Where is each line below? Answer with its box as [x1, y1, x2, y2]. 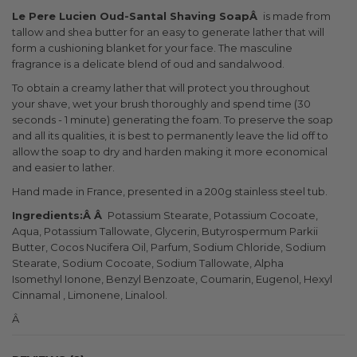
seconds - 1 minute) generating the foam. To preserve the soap [12, 113, 333, 126]
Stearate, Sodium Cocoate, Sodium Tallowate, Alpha [12, 257, 284, 269]
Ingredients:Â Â [12, 209, 105, 222]
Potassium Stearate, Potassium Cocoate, [105, 209, 318, 222]
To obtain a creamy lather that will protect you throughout [12, 81, 310, 94]
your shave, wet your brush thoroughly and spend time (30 [12, 97, 311, 110]
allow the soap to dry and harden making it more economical [12, 145, 328, 158]
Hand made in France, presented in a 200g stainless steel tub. [12, 185, 328, 198]
